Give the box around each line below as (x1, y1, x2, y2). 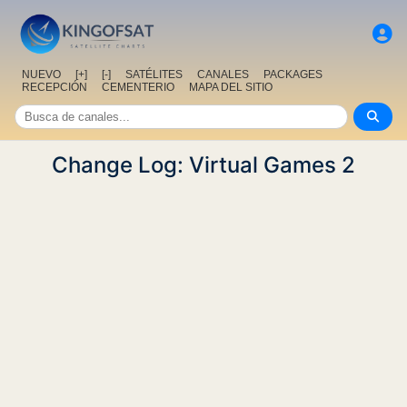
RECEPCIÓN (22, 81, 87, 94)
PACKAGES (263, 68, 323, 82)
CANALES (197, 68, 249, 82)
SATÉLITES (125, 68, 183, 82)
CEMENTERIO (102, 81, 174, 94)
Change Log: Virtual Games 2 (52, 152, 355, 179)
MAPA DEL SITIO (189, 81, 273, 94)
